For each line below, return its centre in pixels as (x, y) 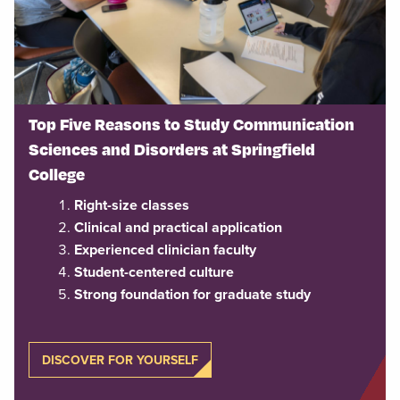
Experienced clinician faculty (165, 250)
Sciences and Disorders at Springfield (172, 149)
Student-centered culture (154, 272)
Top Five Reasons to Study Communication (192, 124)
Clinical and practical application (178, 228)
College (57, 174)
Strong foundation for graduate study (192, 295)
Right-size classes (132, 205)
